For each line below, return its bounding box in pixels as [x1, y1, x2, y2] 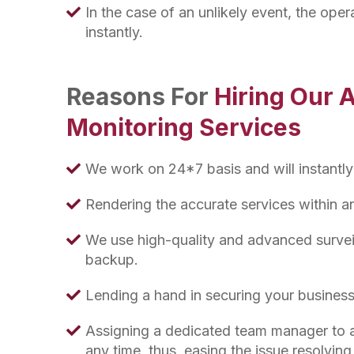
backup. [85, 251, 138, 268]
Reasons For [66, 82, 214, 111]
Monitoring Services [66, 113, 301, 141]
